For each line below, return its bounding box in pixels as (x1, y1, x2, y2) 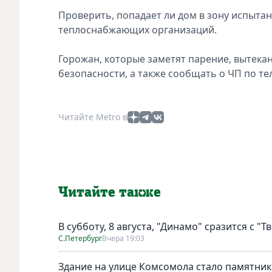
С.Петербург (58, 233, 102, 243)
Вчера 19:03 (102, 233, 144, 243)
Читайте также (58, 185, 161, 200)
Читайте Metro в (58, 110, 127, 123)
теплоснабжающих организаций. (58, 22, 217, 36)
